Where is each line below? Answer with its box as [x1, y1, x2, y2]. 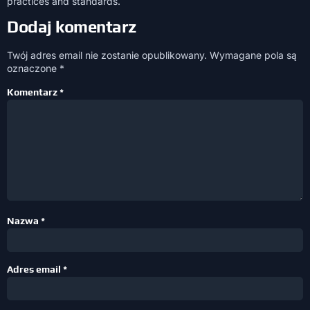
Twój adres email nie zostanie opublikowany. [7, 49, 207, 62]
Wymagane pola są [210, 49, 297, 62]
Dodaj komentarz [7, 17, 136, 37]
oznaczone [7, 62, 60, 75]
